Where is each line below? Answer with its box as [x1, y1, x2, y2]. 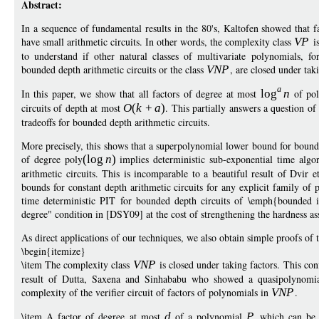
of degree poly [21, 152, 83, 166]
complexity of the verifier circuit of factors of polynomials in [21, 286, 271, 299]
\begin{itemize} [21, 244, 85, 258]
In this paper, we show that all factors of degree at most [21, 87, 261, 100]
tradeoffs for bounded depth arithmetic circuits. [21, 115, 210, 129]
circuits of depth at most [21, 101, 123, 115]
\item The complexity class [21, 258, 133, 271]
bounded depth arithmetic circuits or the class [21, 63, 206, 76]
